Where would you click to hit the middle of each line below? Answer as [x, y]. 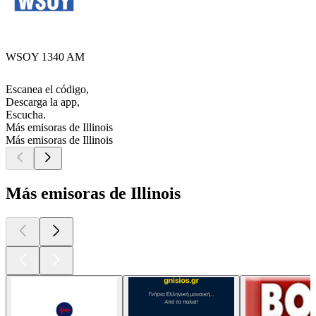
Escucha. [26, 115]
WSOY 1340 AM [45, 57]
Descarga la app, [43, 102]
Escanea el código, [47, 90]
